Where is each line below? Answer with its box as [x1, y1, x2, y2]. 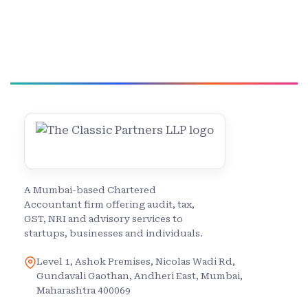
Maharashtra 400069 [36, 285, 131, 296]
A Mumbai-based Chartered [24, 185, 156, 196]
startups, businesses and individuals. [24, 228, 203, 239]
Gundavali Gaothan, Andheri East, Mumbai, [36, 271, 243, 282]
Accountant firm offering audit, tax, [24, 199, 195, 210]
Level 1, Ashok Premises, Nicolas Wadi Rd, [36, 256, 235, 267]
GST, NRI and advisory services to [24, 214, 183, 225]
